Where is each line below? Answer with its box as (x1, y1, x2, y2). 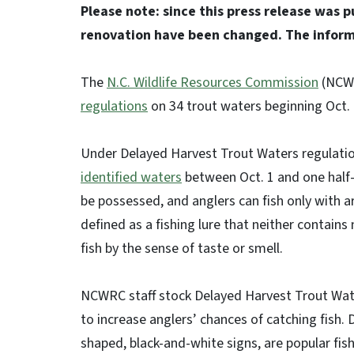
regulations (81, 96, 148, 116)
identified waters (81, 168, 182, 187)
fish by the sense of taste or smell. (81, 239, 286, 258)
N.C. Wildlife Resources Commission (107, 73, 318, 92)
